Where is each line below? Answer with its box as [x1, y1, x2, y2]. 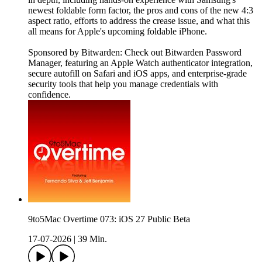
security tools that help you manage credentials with [28, 79, 218, 89]
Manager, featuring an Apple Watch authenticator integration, [28, 58, 253, 68]
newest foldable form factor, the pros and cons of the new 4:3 [28, 5, 253, 16]
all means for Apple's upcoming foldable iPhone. [28, 26, 207, 37]
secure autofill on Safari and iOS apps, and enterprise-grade [28, 68, 247, 79]
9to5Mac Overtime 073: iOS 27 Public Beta [28, 214, 190, 225]
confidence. [28, 89, 71, 100]
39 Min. [78, 234, 107, 244]
